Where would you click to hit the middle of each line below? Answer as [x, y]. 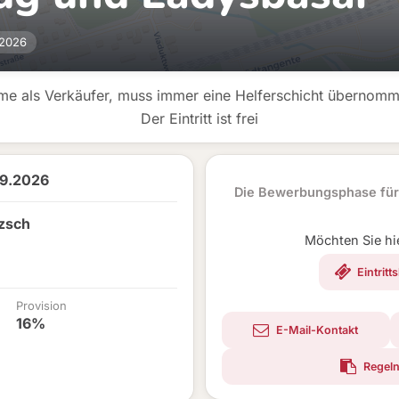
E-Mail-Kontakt [316, 330]
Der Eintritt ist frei [199, 118]
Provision [41, 305]
